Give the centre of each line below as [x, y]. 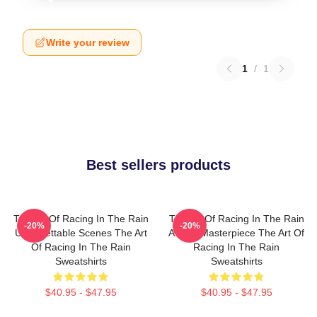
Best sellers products [158, 165]
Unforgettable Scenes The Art [81, 233]
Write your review [88, 42]
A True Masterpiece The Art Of [236, 233]
